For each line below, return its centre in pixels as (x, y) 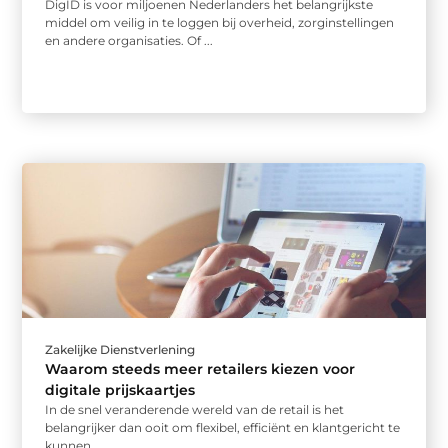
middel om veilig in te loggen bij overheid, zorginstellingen (220, 23)
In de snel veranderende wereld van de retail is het (195, 410)
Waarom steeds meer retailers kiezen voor (200, 369)
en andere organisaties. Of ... (129, 41)
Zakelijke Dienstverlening (120, 350)
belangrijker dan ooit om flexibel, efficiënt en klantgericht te (223, 428)
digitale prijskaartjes (120, 390)
